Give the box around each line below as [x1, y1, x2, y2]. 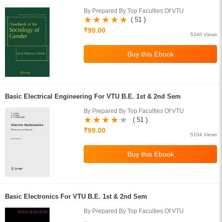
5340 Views [190, 32, 217, 37]
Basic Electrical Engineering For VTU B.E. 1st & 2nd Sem [5, 93, 181, 100]
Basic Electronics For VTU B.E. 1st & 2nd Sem [5, 193, 147, 200]
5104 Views [190, 132, 217, 137]
